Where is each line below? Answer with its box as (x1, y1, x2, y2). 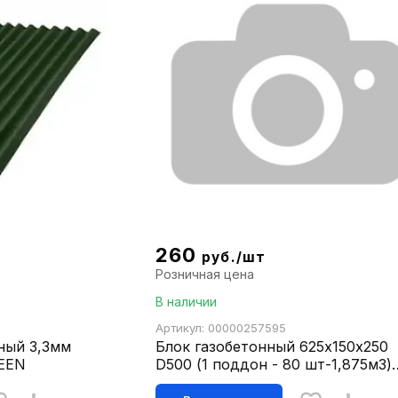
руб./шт (202, 249, 266, 267)
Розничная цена (155, 267, 254, 283)
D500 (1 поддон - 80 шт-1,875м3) (155, 355, 392, 374)
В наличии (155, 294, 217, 310)
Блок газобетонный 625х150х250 (155, 338, 388, 356)
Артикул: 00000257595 (155, 321, 286, 336)
